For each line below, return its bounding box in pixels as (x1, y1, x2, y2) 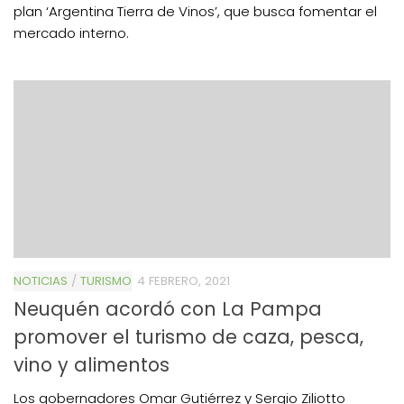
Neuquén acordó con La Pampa (14, 295, 322, 322)
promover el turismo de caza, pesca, (14, 323, 363, 350)
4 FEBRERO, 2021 (137, 271, 230, 289)
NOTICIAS (14, 271, 68, 289)
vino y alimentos (14, 351, 170, 378)
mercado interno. (14, 23, 129, 42)
